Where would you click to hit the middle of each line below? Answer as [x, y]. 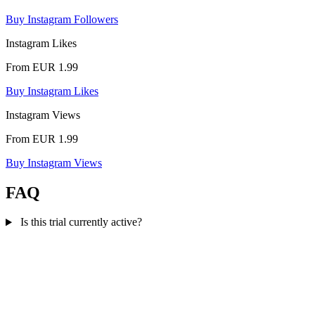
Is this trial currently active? [81, 222]
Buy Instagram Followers [62, 19]
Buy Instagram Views [54, 162]
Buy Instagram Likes [52, 91]
